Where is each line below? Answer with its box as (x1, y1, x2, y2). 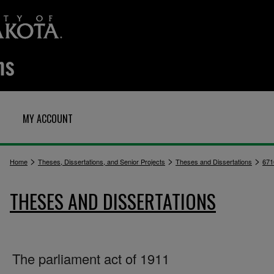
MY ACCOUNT (23, 111, 73, 126)
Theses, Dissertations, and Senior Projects (38, 157, 165, 166)
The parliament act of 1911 (12, 249, 169, 268)
